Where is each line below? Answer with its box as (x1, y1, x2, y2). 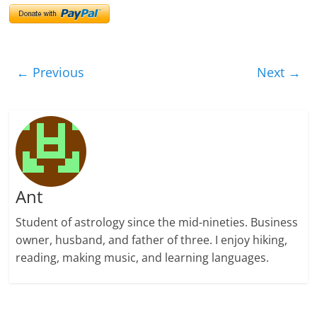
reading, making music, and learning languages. (15, 249, 269, 265)
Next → (256, 63, 301, 81)
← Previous (16, 63, 85, 81)
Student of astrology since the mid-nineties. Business (15, 214, 298, 230)
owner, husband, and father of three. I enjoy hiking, (15, 231, 287, 248)
